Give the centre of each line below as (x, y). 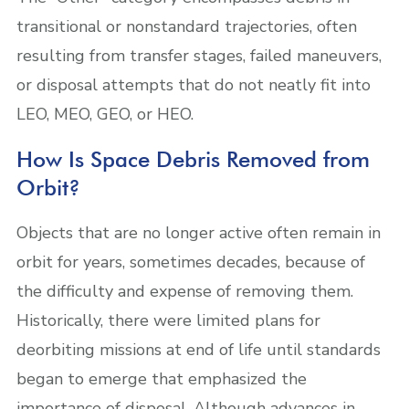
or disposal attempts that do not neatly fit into (194, 84)
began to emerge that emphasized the (162, 378)
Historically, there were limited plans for (168, 320)
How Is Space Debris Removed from (193, 159)
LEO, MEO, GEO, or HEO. (105, 114)
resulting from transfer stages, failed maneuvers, (199, 55)
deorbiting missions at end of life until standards (199, 349)
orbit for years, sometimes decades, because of (191, 262)
